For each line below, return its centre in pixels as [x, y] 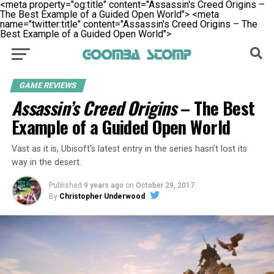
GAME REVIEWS [48, 85]
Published [65, 185]
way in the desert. [46, 162]
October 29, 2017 [165, 185]
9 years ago [103, 185]
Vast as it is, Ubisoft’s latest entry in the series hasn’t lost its [129, 149]
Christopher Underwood [102, 196]
